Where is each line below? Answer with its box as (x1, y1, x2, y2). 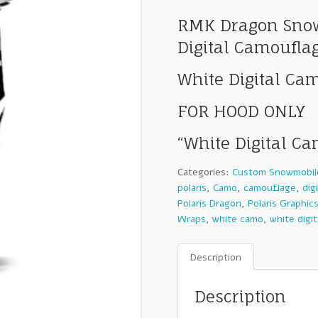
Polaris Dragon (177, 197, 242, 211)
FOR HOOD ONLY (177, 102, 306, 122)
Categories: (177, 165, 233, 180)
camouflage (243, 181, 297, 195)
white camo (212, 212, 264, 226)
